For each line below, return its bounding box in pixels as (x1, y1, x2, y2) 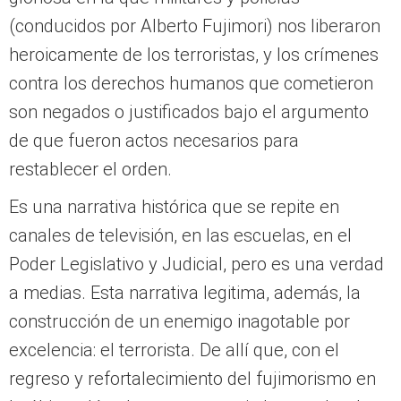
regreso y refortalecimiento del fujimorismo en (9, 368, 376, 390)
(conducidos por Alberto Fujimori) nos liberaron (9, 15, 380, 38)
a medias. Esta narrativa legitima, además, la (9, 282, 361, 304)
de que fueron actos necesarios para (9, 130, 299, 152)
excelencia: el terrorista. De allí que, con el (9, 339, 339, 362)
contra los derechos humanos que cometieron (9, 73, 373, 95)
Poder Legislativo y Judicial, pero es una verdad (9, 253, 384, 276)
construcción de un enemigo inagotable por (9, 311, 350, 333)
